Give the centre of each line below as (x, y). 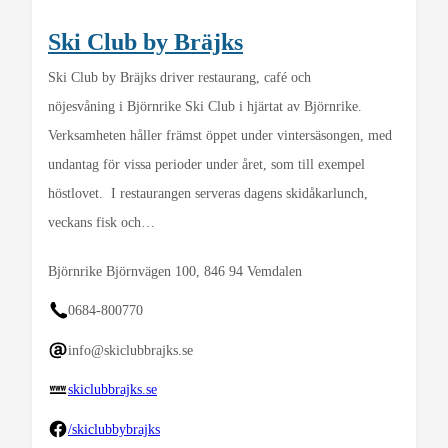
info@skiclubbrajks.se (130, 350)
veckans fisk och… (101, 222)
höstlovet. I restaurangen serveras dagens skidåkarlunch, (208, 193)
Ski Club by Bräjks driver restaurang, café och (179, 77)
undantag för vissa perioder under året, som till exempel (206, 164)
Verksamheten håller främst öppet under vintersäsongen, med (220, 135)
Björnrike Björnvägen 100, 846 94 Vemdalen (175, 271)
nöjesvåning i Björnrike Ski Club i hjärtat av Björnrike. (205, 106)
